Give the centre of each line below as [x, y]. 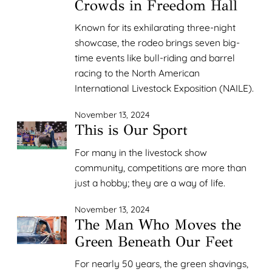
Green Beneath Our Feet [154, 241]
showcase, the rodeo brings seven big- [158, 43]
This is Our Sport [131, 130]
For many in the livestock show [141, 152]
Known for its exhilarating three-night [155, 28]
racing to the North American [138, 73]
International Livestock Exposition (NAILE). [165, 88]
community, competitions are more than [161, 167]
